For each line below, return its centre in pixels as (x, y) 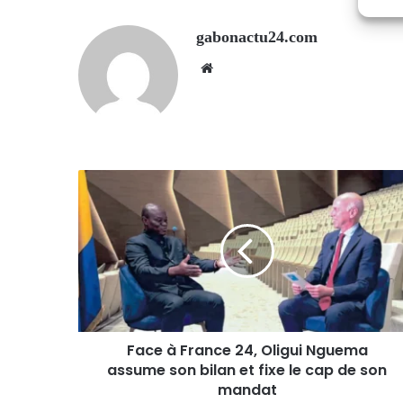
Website (239, 68)
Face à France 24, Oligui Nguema (247, 351)
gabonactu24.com (257, 37)
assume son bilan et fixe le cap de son (247, 371)
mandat (247, 390)
